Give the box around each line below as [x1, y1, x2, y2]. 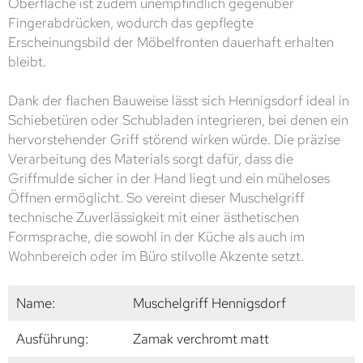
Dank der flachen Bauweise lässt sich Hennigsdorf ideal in [8, 92, 349, 110]
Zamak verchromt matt [133, 330, 269, 348]
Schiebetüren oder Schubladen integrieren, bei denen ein [8, 111, 348, 130]
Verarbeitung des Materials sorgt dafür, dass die [8, 150, 293, 169]
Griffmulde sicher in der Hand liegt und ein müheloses [8, 169, 330, 188]
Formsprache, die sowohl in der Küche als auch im [8, 228, 305, 246]
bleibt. [8, 53, 46, 71]
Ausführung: [16, 330, 88, 348]
